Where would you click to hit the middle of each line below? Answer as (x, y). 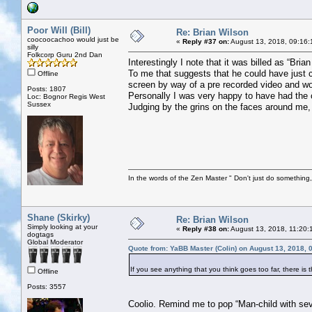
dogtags (40, 234)
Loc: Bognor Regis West (66, 96)
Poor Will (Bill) (59, 30)
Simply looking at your (62, 226)
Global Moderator (55, 242)
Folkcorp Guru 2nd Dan (65, 54)
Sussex (39, 104)
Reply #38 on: (206, 228)
